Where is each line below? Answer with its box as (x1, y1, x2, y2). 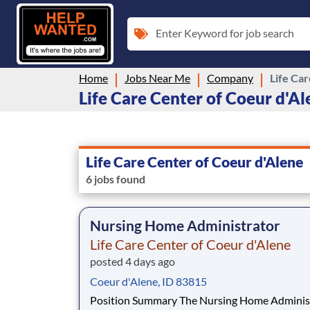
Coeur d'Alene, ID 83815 (90, 274, 207, 288)
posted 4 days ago (90, 254, 175, 268)
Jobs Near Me (125, 71, 190, 84)
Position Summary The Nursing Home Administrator (90, 293, 179, 307)
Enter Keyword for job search (156, 26, 294, 39)
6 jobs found (86, 172, 145, 185)
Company (207, 71, 253, 84)
